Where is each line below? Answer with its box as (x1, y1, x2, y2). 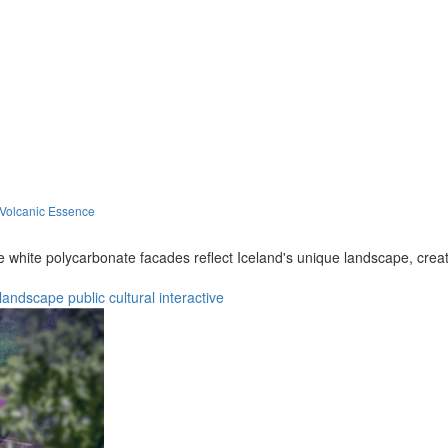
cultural (109, 286, 155, 307)
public (68, 286, 105, 307)
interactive (159, 286, 224, 307)
